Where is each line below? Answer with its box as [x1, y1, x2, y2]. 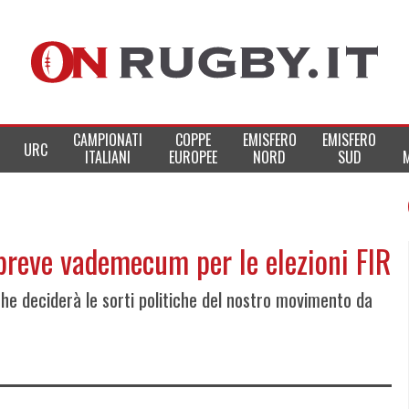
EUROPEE [168, 146, 217, 168]
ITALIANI [85, 146, 131, 168]
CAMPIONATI [73, 129, 143, 151]
